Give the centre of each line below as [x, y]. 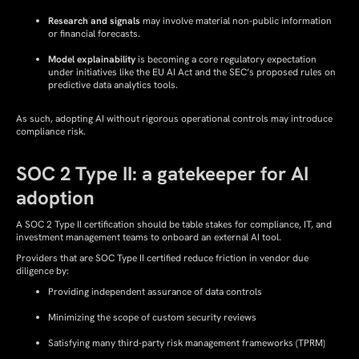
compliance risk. [51, 131]
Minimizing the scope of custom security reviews [152, 317]
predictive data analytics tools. [113, 85]
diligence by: [42, 271]
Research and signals [94, 21]
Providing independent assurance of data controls [155, 292]
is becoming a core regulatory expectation [226, 59]
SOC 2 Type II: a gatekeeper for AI [162, 173]
